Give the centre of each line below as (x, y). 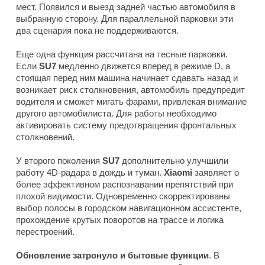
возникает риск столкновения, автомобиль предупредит (130, 90)
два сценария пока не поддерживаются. (97, 31)
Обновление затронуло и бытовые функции (112, 256)
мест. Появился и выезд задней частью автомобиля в (126, 7)
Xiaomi (178, 173)
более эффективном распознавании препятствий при (125, 185)
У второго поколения (59, 161)
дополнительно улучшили (174, 161)
